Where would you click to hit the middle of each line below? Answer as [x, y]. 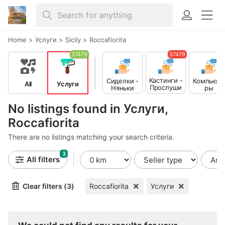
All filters [43, 159]
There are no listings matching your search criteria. [91, 137]
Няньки [123, 88]
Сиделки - [123, 81]
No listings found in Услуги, [88, 109]
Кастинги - [166, 80]
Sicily [73, 40]
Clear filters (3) [48, 186]
